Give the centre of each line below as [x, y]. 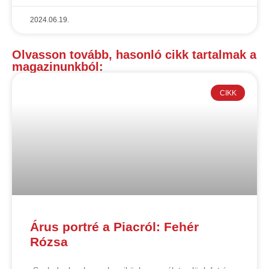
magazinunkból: [58, 67]
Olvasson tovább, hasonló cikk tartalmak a [134, 55]
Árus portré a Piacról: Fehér [114, 227]
